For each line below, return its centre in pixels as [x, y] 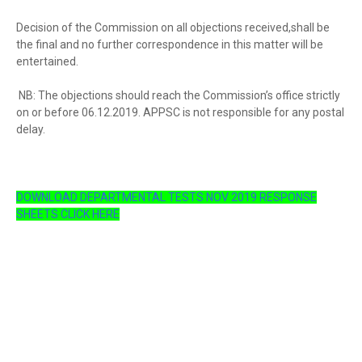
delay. [31, 129]
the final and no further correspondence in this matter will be [170, 44]
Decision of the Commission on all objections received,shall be [173, 27]
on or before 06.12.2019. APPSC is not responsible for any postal [180, 112]
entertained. [47, 61]
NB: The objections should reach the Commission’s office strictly [178, 95]
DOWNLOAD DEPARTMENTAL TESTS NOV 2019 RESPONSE [166, 197]
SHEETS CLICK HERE [68, 214]
